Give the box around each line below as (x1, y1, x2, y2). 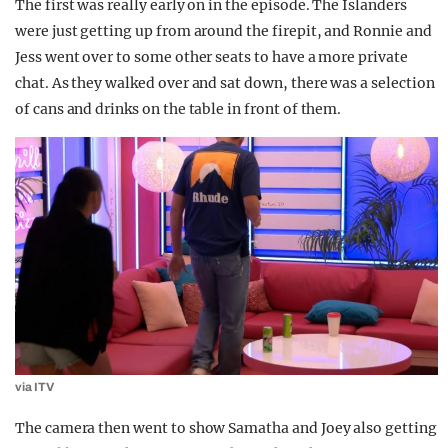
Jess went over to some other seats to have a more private (15, 48, 408, 67)
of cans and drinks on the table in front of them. (15, 100, 342, 119)
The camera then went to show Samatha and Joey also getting (15, 419, 437, 438)
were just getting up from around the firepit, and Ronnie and (15, 22, 432, 41)
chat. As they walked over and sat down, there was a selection (15, 74, 435, 93)
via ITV (15, 380, 54, 395)
